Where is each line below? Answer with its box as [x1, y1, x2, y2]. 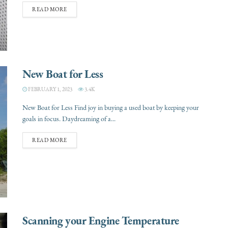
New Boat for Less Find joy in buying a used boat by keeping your [22, 103, 199, 113]
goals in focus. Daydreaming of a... [22, 114, 116, 124]
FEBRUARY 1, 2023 [27, 85, 72, 94]
